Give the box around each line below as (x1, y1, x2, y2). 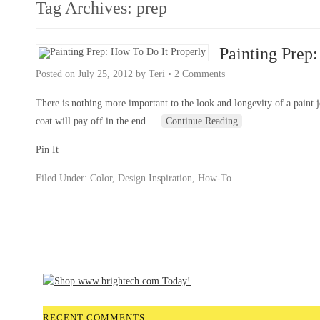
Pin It (36, 144, 59, 155)
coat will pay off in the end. (36, 116, 149, 126)
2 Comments (174, 69, 225, 79)
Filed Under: (36, 173, 90, 184)
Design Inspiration (118, 173, 192, 184)
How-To (198, 173, 231, 184)
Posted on (36, 69, 78, 79)
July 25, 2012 (78, 69, 133, 79)
